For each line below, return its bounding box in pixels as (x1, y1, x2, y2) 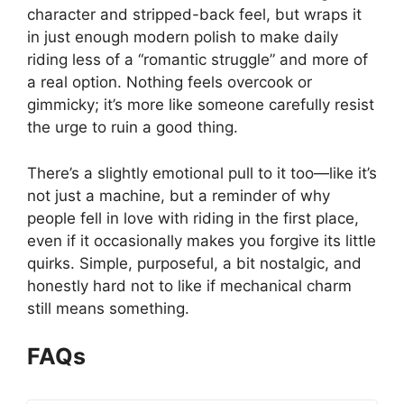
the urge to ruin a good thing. (27, 118, 238, 136)
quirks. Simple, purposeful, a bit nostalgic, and (27, 253, 362, 272)
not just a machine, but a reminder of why (27, 186, 330, 205)
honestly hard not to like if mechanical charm (27, 276, 352, 295)
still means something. (27, 298, 189, 317)
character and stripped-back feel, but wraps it (27, 5, 362, 23)
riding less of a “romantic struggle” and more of (27, 50, 368, 69)
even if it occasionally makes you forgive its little (27, 231, 376, 250)
